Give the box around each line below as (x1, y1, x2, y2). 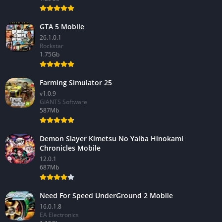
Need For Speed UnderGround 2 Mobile (40, 191, 173, 201)
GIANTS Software (40, 98, 87, 107)
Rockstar (40, 42, 63, 51)
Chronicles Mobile (40, 143, 101, 153)
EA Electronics (40, 211, 79, 220)
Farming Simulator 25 (40, 78, 112, 88)
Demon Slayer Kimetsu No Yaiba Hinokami (40, 134, 183, 144)
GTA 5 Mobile (40, 22, 84, 32)
